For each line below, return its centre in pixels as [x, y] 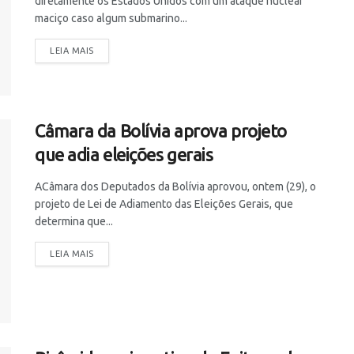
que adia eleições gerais [124, 155]
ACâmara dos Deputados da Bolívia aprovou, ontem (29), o [175, 187]
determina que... [74, 222]
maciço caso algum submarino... [111, 18]
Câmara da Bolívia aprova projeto [161, 131]
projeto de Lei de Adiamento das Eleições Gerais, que [164, 204]
